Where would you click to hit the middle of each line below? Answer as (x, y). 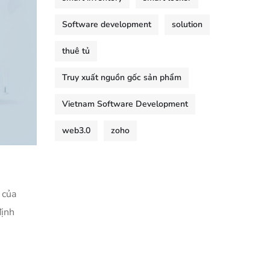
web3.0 (76, 130)
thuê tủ (76, 51)
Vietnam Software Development (125, 104)
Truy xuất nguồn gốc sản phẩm (122, 77)
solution (187, 24)
